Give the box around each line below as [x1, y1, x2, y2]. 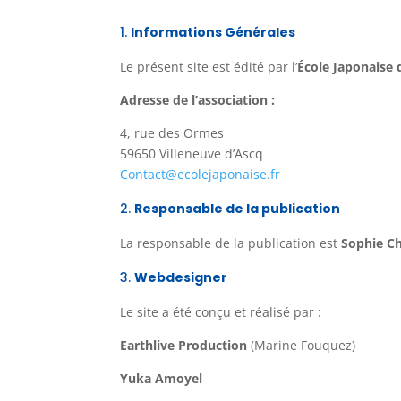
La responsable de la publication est [120, 234, 342, 252]
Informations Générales [131, 22, 296, 41]
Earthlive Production [120, 336, 248, 354]
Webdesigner [134, 268, 228, 286]
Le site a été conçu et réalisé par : [120, 303, 322, 320]
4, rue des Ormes [120, 124, 225, 141]
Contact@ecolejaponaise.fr [120, 165, 281, 183]
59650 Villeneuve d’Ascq [120, 144, 264, 162]
